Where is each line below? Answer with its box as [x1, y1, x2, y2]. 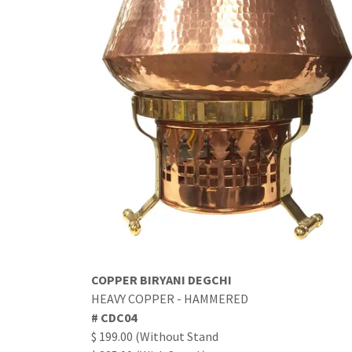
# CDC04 [91, 310, 137, 326]
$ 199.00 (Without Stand [91, 328, 221, 345]
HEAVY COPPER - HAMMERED [91, 291, 251, 307]
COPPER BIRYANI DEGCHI [91, 272, 234, 288]
